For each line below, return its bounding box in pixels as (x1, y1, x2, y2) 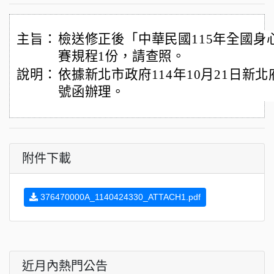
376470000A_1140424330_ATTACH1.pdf (38, 192, 201, 202)
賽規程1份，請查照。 (58, 49, 185, 64)
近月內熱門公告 (22, 259, 108, 273)
